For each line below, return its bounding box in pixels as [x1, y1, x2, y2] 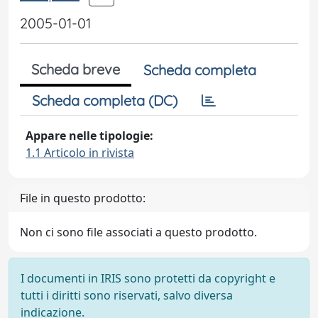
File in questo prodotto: [20, 190, 146, 206]
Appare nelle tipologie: [26, 128, 153, 143]
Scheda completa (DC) [32, 92, 177, 109]
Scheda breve [31, 60, 120, 78]
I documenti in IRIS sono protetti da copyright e [21, 270, 275, 286]
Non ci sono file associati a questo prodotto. [20, 224, 257, 240]
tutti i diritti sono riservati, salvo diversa [21, 287, 233, 303]
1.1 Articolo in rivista [26, 145, 134, 160]
